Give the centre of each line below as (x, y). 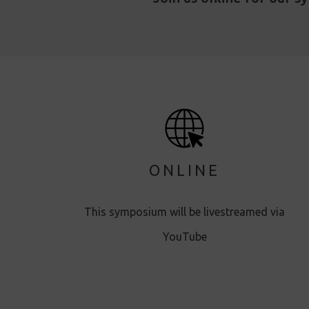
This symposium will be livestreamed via (185, 211)
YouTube (185, 236)
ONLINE (185, 170)
